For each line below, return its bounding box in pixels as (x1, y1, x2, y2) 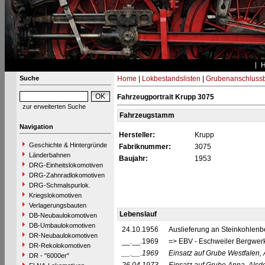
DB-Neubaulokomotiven (28, 212, 97, 219)
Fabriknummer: (118, 143, 171, 151)
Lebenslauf (119, 210, 157, 218)
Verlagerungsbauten (28, 202, 86, 209)
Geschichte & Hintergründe (28, 141, 107, 148)
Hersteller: (118, 131, 155, 139)
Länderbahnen (28, 151, 70, 159)
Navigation (19, 123, 53, 130)
